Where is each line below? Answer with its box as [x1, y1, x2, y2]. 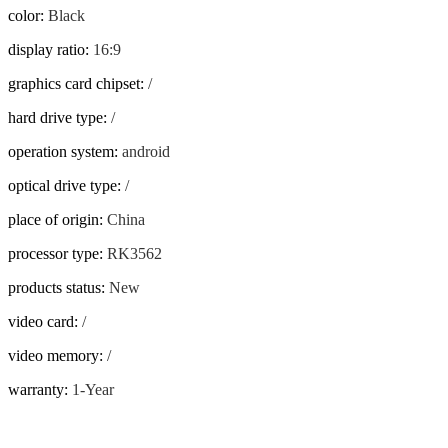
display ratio [8, 41, 85, 59]
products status [8, 279, 101, 297]
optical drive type [8, 177, 117, 195]
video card [8, 313, 74, 331]
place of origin [8, 211, 99, 229]
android [122, 143, 170, 161]
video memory [8, 347, 99, 365]
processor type [8, 245, 99, 263]
